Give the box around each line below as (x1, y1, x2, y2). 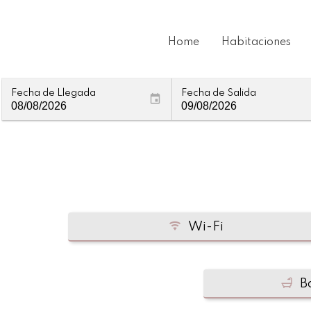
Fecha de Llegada (11, 87, 96, 98)
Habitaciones (221, 37, 292, 48)
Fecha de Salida (181, 87, 256, 98)
